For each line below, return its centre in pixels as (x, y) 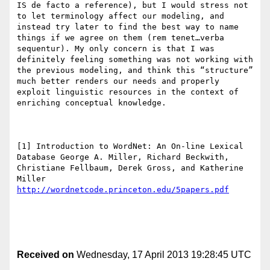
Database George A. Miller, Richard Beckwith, (123, 157)
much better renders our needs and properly (118, 81)
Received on (46, 255)
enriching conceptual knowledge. (92, 103)
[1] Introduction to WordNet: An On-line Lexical (130, 146)
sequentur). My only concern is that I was (116, 49)
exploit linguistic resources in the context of (128, 92)
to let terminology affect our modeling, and (121, 16)
